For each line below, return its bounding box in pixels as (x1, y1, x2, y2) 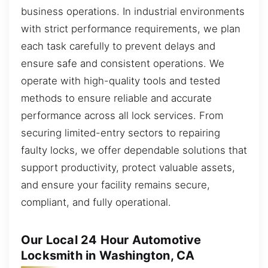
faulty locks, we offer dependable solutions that (21, 144, 247, 156)
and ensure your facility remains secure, (21, 178, 210, 191)
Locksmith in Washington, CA (21, 248, 195, 263)
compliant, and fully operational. (21, 196, 171, 208)
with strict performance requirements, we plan (21, 22, 240, 35)
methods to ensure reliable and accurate (21, 92, 212, 104)
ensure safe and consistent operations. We (21, 57, 224, 69)
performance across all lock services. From (21, 109, 223, 121)
